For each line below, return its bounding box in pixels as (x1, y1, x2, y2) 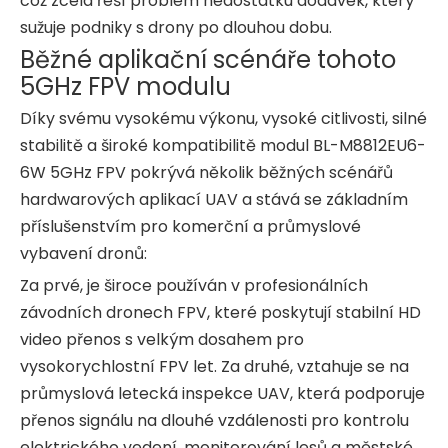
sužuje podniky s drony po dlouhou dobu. (20, 15, 332, 39)
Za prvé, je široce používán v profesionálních (20, 273, 368, 297)
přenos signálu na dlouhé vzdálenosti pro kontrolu (20, 408, 409, 432)
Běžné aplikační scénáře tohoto (20, 42, 396, 76)
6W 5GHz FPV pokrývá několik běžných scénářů (20, 160, 393, 184)
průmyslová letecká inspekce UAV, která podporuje (20, 381, 425, 405)
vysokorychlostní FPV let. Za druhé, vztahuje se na (20, 354, 409, 378)
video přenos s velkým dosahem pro (20, 327, 304, 351)
